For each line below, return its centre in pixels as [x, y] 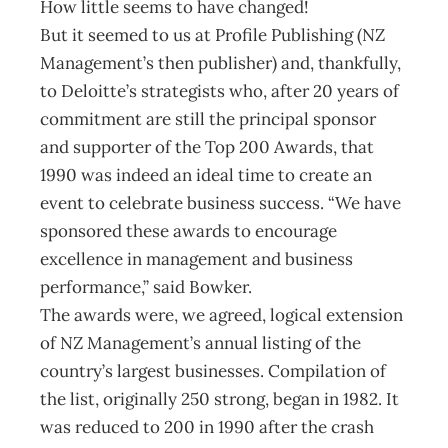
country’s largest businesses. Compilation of [213, 371]
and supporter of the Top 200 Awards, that [207, 147]
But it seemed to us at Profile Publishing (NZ [212, 35]
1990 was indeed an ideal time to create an [206, 175]
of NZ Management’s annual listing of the [200, 343]
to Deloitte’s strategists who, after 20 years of [219, 91]
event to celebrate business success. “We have [220, 203]
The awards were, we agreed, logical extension [221, 315]
